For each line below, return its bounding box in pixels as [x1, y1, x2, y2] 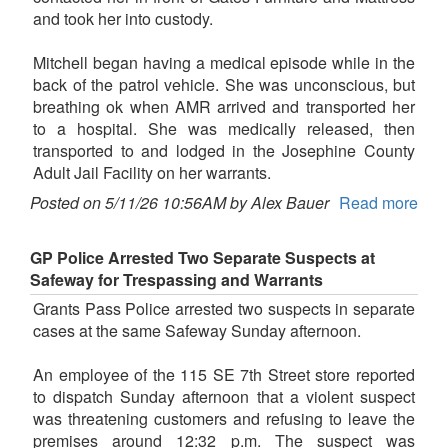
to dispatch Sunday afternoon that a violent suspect [33, 385, 415, 409]
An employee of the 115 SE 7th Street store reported [33, 363, 415, 387]
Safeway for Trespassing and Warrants [30, 268, 323, 292]
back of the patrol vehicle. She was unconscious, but [33, 73, 415, 97]
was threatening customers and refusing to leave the [33, 407, 415, 431]
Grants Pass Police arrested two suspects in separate [33, 297, 415, 321]
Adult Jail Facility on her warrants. [33, 161, 271, 185]
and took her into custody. [33, 7, 213, 31]
